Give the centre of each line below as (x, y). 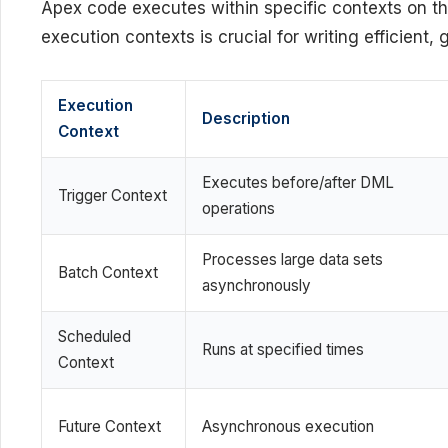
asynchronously (256, 285)
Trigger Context (112, 195)
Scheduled (94, 336)
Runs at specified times (283, 349)
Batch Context (108, 272)
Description (246, 118)
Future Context (109, 426)
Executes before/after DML (298, 182)
